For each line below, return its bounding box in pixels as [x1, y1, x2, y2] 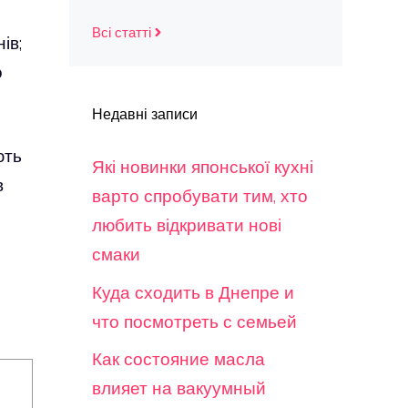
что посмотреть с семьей [92, 310, 297, 332]
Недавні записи [92, 105, 198, 123]
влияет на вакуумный [92, 377, 266, 399]
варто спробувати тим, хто [92, 185, 308, 207]
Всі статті [92, 24, 151, 41]
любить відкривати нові [92, 214, 281, 236]
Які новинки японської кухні [92, 156, 313, 178]
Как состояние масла [92, 348, 265, 370]
